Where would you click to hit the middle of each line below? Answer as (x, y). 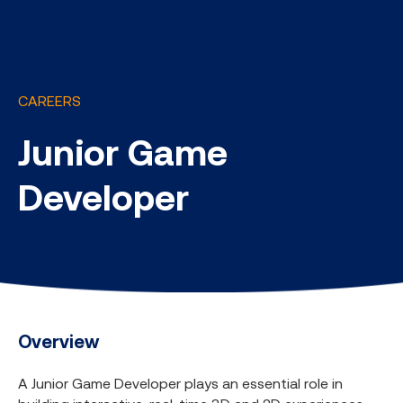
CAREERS (49, 101)
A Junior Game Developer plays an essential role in (180, 383)
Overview (58, 341)
